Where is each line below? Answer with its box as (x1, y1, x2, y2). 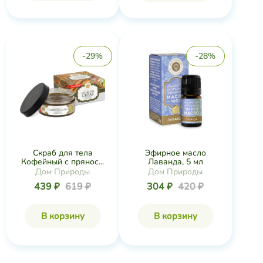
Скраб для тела (32, 147, 93, 159)
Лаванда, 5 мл (147, 156, 203, 167)
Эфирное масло (144, 147, 206, 159)
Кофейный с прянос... (21, 156, 104, 167)
